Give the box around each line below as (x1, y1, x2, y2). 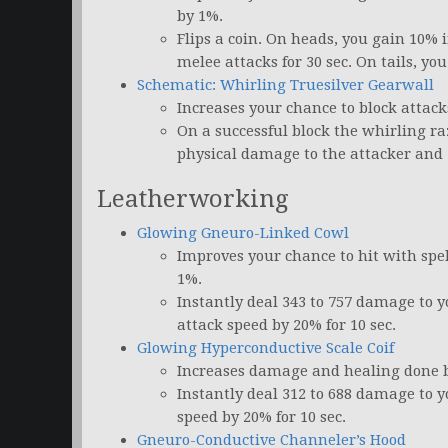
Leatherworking (97, 185, 288, 214)
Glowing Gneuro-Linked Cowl (137, 224, 349, 243)
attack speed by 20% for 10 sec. (177, 316, 396, 335)
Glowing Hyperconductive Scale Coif (137, 339, 394, 358)
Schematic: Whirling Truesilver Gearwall (137, 76, 434, 95)
